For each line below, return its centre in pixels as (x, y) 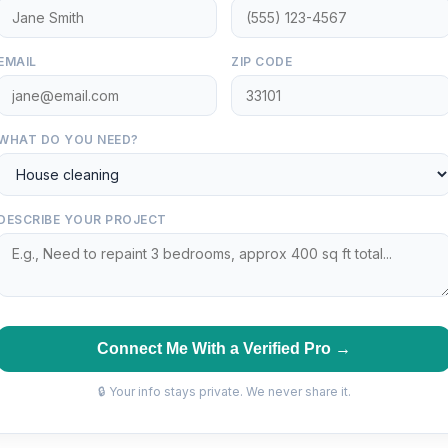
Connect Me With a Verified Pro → (224, 348)
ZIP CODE (261, 61)
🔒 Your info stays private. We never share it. (224, 391)
